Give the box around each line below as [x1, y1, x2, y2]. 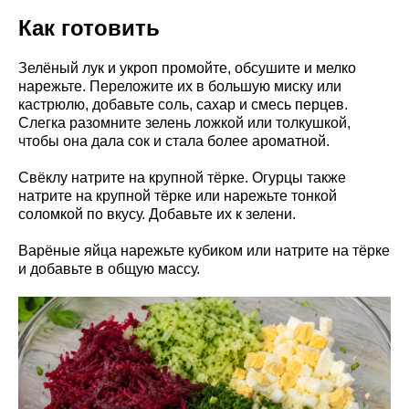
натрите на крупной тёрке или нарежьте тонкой [18, 187, 337, 204]
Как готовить [18, 15, 160, 40]
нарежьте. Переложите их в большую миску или [18, 78, 341, 94]
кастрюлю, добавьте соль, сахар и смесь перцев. [18, 96, 348, 112]
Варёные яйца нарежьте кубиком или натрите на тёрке [18, 242, 390, 258]
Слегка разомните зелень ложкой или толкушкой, [18, 114, 351, 131]
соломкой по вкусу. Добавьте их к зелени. [18, 205, 296, 222]
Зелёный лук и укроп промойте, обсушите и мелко [18, 59, 356, 76]
